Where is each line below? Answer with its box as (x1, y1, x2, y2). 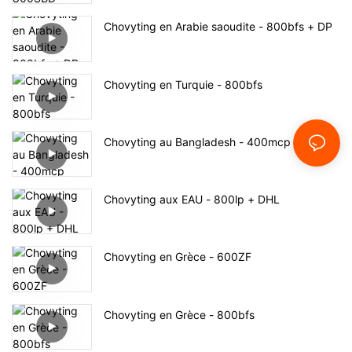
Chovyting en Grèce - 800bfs (104, 307, 255, 321)
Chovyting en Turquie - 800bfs (104, 77, 262, 91)
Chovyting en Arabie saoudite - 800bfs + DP (104, 20, 332, 34)
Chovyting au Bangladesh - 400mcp (104, 134, 291, 148)
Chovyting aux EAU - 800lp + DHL (104, 192, 280, 207)
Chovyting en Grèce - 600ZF (104, 250, 251, 264)
